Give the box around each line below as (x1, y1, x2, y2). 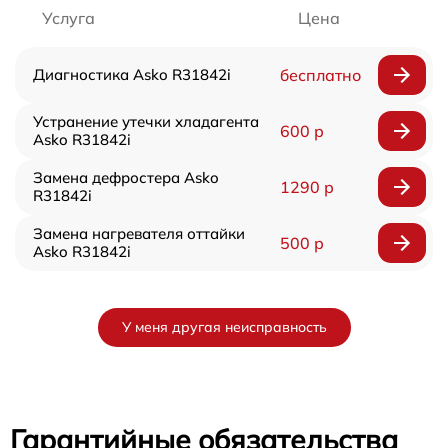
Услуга (42, 7, 95, 28)
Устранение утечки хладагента (33, 111, 259, 131)
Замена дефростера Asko (33, 167, 219, 187)
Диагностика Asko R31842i (33, 64, 231, 84)
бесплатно (279, 64, 361, 85)
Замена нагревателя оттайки (33, 223, 245, 243)
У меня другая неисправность (121, 317, 327, 336)
